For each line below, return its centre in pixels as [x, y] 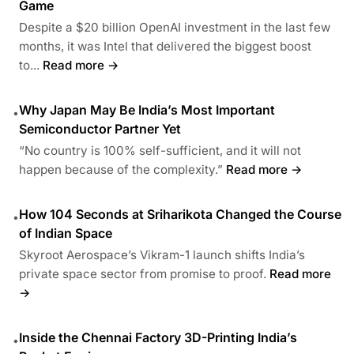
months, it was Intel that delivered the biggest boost [165, 46]
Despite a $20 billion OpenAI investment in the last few [175, 27]
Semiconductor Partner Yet [100, 128]
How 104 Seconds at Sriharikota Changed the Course [180, 214]
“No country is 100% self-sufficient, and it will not [160, 150]
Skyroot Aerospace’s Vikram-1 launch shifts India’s [162, 254]
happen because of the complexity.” [121, 169]
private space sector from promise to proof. [143, 273]
